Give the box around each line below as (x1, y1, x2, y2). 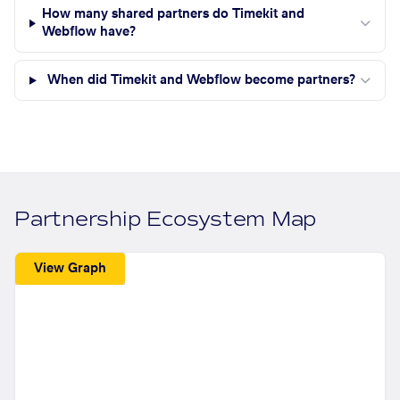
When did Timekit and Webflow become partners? (46, 74, 355, 87)
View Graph (34, 262, 107, 275)
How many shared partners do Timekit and (41, 8, 304, 21)
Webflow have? (41, 26, 136, 39)
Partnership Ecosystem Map (14, 206, 317, 233)
